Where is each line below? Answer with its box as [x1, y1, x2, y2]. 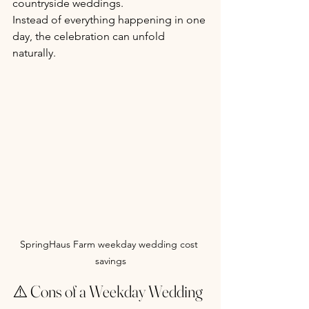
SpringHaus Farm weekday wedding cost [20, 238, 201, 251]
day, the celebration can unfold [12, 29, 168, 43]
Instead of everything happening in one [12, 12, 208, 26]
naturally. [12, 46, 56, 59]
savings [94, 255, 126, 268]
